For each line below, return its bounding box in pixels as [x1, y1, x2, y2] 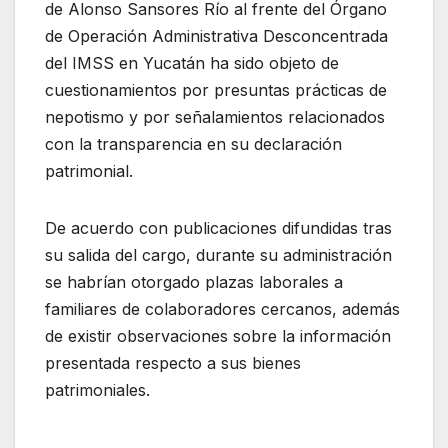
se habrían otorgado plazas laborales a [45, 272, 343, 293]
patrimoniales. [45, 380, 150, 401]
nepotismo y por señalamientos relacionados [45, 107, 385, 128]
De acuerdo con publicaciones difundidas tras [45, 218, 392, 239]
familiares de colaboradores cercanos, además [45, 299, 400, 320]
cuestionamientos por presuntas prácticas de [45, 80, 387, 101]
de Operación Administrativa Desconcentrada [45, 26, 388, 47]
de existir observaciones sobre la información [45, 326, 391, 347]
